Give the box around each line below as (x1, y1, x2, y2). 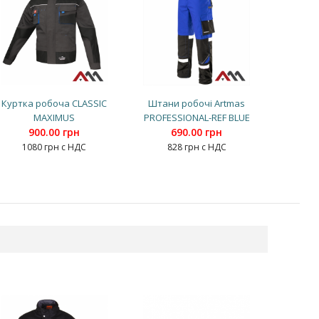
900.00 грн (28, 125, 80, 139)
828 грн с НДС (167, 140, 226, 153)
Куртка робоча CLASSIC (1, 96, 107, 110)
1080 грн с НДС (22, 140, 86, 153)
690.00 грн (171, 125, 222, 139)
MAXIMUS (33, 110, 75, 124)
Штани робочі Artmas (148, 96, 245, 110)
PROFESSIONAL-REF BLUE (143, 110, 250, 124)
